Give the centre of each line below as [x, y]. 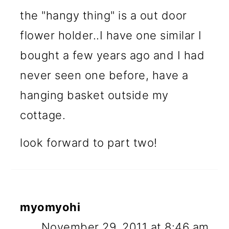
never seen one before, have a [104, 75]
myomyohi [50, 207]
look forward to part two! [89, 142]
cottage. [43, 115]
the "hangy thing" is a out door [104, 15]
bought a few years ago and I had [112, 55]
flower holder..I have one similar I [111, 35]
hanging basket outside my [94, 95]
